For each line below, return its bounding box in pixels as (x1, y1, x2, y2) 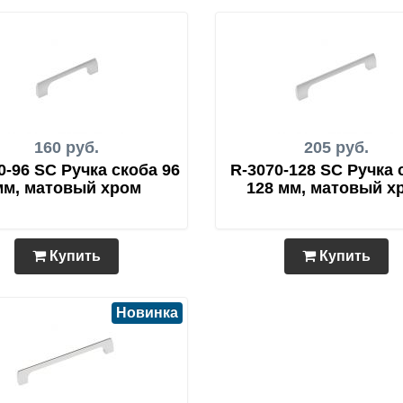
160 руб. (34, 139, 99, 157)
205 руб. (304, 139, 369, 157)
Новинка (116, 305, 178, 320)
